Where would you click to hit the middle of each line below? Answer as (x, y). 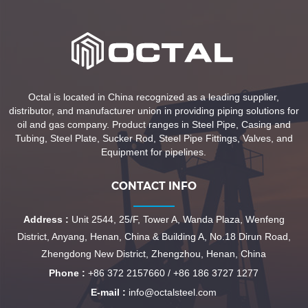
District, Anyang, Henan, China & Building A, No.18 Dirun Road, (154, 237)
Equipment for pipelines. (154, 152)
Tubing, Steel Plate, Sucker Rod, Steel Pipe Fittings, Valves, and (154, 139)
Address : (46, 220)
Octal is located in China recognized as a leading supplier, (154, 97)
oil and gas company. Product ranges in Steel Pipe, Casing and (154, 125)
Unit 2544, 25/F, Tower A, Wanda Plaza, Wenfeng (176, 220)
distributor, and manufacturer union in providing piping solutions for (154, 111)
